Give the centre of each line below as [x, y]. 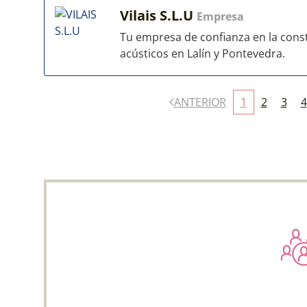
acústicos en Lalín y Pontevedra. [202, 53]
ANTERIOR [200, 102]
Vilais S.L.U [158, 15]
